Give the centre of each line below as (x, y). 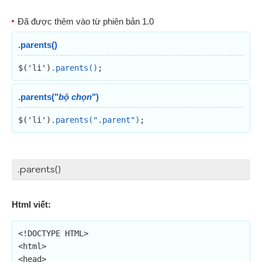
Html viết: (31, 204)
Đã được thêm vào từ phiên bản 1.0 (86, 21)
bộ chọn (75, 97)
